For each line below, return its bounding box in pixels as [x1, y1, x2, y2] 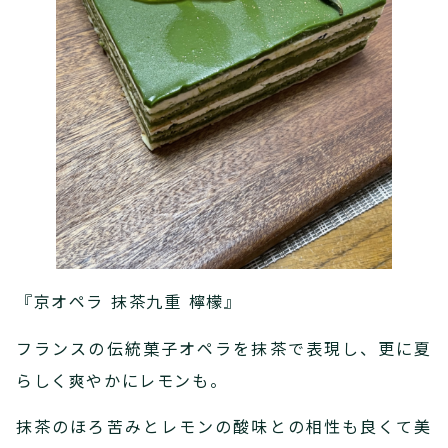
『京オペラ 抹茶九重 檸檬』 [16, 289, 242, 314]
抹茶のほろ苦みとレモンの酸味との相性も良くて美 [16, 414, 432, 439]
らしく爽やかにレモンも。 [16, 367, 228, 392]
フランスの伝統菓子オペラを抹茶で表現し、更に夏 [16, 335, 432, 360]
